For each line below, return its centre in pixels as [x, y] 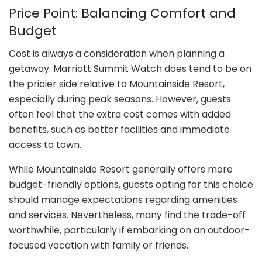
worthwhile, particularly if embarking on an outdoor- [129, 230]
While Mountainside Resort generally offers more [121, 169]
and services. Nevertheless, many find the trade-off [127, 215]
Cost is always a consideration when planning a [117, 53]
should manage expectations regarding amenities [123, 199]
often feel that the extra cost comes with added [120, 114]
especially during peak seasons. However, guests [120, 99]
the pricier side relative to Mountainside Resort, [117, 84]
